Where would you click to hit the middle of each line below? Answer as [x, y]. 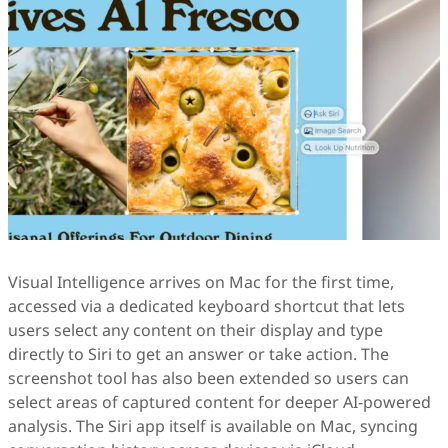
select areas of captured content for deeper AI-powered [219, 402]
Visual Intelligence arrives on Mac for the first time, [201, 282]
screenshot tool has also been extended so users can [208, 378]
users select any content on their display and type [195, 330]
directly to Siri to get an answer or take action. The [198, 354]
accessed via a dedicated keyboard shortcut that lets [206, 306]
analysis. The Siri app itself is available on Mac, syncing [213, 426]
